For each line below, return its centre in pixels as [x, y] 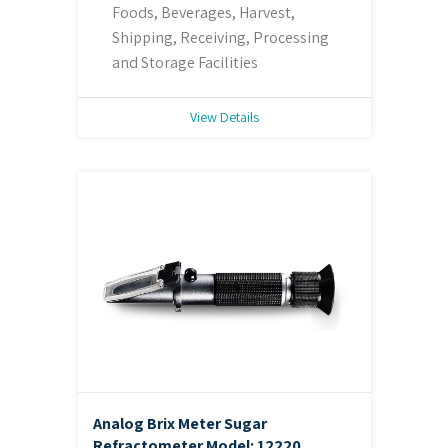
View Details [224, 116]
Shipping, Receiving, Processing [220, 37]
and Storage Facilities [184, 62]
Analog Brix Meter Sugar [179, 423]
